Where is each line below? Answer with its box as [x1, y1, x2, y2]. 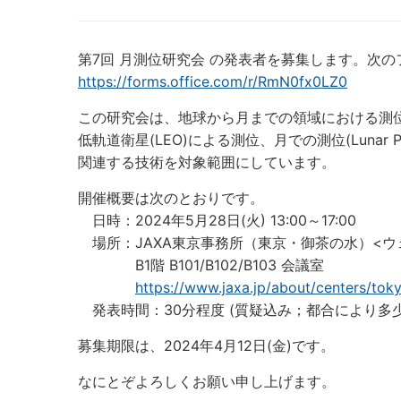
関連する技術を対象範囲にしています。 [78, 153, 336, 171]
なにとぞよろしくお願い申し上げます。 [78, 372, 336, 390]
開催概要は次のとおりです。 [78, 189, 264, 207]
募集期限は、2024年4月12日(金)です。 [78, 337, 335, 354]
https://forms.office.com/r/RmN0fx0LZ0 [78, 73, 347, 90]
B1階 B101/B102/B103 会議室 [78, 256, 338, 274]
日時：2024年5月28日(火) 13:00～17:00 [78, 211, 356, 229]
